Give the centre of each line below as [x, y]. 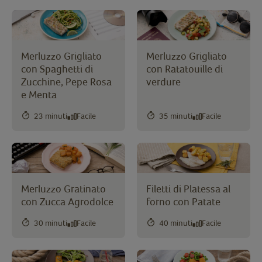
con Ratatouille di [185, 68]
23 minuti [51, 116]
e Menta [39, 94]
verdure [163, 81]
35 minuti [176, 116]
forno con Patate [183, 201]
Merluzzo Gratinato [63, 188]
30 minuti [51, 223]
